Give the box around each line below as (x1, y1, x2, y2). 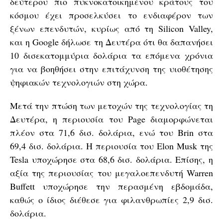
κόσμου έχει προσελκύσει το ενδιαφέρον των (10, 8, 213, 21)
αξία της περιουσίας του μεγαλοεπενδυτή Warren (10, 166, 213, 179)
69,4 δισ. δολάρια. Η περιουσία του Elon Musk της (10, 139, 213, 152)
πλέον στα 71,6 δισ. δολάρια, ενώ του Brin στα (10, 126, 213, 138)
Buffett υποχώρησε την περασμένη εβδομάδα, (10, 180, 213, 192)
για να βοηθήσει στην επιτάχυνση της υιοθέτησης (10, 62, 213, 75)
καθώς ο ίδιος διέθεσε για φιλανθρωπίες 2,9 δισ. (10, 193, 213, 206)
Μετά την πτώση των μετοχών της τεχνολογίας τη (10, 99, 213, 111)
